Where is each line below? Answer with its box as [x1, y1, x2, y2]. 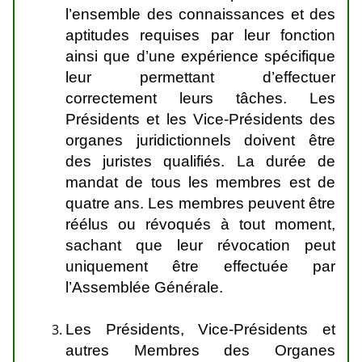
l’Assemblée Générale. [65, 279, 223, 296]
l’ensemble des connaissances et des [65, 6, 335, 23]
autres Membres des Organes [65, 342, 335, 359]
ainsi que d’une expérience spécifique [65, 48, 335, 65]
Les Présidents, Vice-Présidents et [65, 321, 335, 338]
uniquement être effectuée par [65, 258, 335, 275]
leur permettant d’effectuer [65, 69, 335, 86]
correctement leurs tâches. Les [65, 90, 335, 107]
